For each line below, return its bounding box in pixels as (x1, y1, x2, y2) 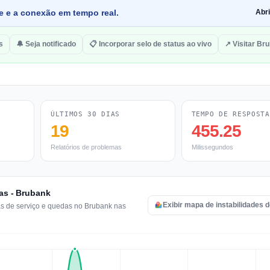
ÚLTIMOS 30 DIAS (51, 110, 120, 118)
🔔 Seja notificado (16, 40, 76, 48)
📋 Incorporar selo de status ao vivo (89, 40, 212, 48)
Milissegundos (191, 143, 233, 151)
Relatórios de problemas (51, 143, 122, 151)
